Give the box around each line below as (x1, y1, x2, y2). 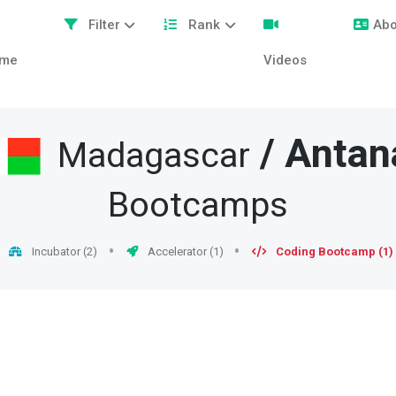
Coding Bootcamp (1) (276, 245, 394, 259)
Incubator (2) (28, 245, 97, 259)
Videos (263, 52, 308, 68)
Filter (84, 17, 120, 33)
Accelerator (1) (144, 245, 224, 259)
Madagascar (57, 131, 251, 183)
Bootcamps (108, 180, 288, 232)
